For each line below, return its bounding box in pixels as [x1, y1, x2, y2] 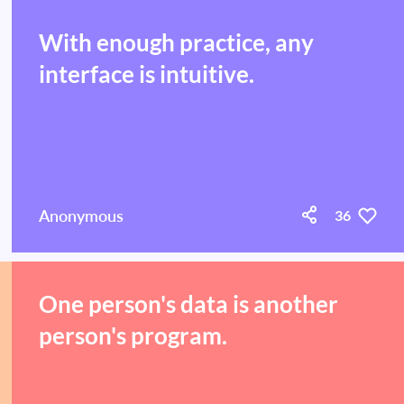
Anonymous [39, 206, 124, 225]
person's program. [39, 323, 228, 349]
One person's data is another [39, 291, 339, 317]
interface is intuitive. [39, 61, 255, 87]
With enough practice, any [39, 30, 315, 56]
